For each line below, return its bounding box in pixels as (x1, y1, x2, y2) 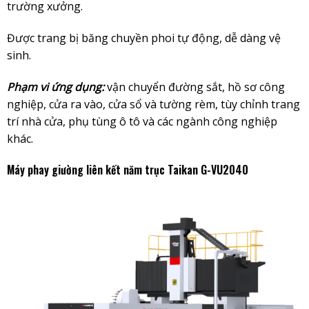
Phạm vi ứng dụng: (6, 79, 104, 94)
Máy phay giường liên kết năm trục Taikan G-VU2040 (6, 161, 248, 179)
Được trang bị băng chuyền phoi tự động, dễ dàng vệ (6, 30, 281, 46)
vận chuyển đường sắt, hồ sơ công (103, 79, 285, 94)
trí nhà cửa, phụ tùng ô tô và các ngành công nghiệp (6, 113, 277, 129)
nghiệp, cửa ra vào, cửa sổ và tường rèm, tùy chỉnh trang (6, 96, 300, 112)
